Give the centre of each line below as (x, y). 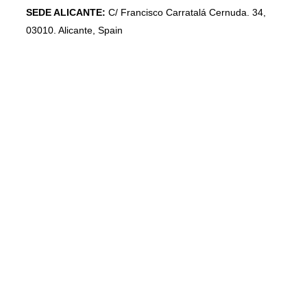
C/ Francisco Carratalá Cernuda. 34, (186, 13)
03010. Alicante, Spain (74, 30)
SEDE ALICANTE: (66, 13)
